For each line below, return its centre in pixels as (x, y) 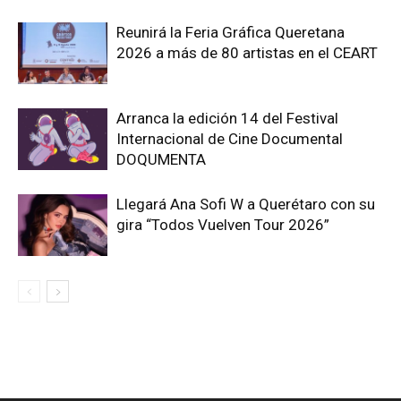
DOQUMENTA (161, 160)
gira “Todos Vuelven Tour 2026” (223, 225)
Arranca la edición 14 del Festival (227, 119)
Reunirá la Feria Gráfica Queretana (230, 33)
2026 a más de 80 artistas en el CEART (247, 53)
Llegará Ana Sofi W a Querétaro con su (246, 205)
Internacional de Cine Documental (230, 139)
